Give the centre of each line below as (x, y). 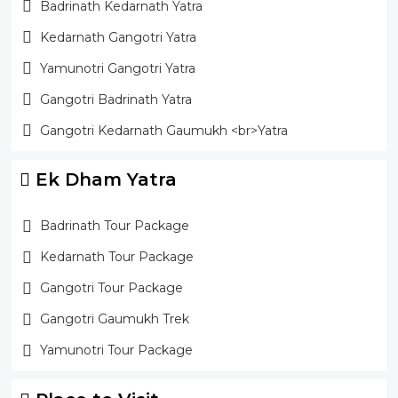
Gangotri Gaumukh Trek (114, 319)
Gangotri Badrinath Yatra (115, 99)
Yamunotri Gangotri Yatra (117, 68)
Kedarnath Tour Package (116, 257)
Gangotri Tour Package (111, 288)
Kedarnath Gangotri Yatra (118, 37)
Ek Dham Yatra (103, 180)
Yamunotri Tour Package (116, 350)
